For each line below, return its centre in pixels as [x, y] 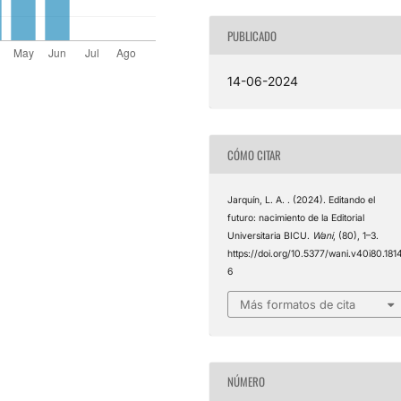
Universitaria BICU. [270, 236]
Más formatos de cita [298, 304]
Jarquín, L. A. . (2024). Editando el [302, 200]
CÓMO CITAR [255, 154]
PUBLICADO [252, 35]
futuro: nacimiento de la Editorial [296, 218]
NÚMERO [247, 382]
